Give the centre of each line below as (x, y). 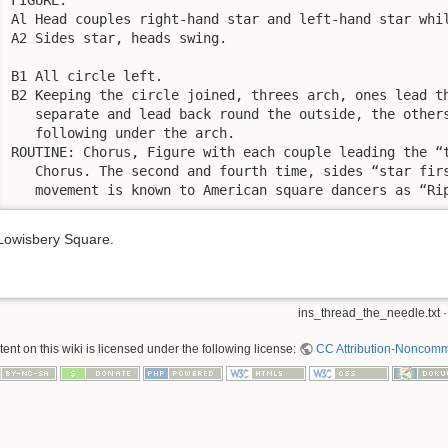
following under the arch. (123, 132)
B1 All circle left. (87, 75)
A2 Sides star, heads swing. (119, 37)
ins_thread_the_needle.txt (369, 312)
